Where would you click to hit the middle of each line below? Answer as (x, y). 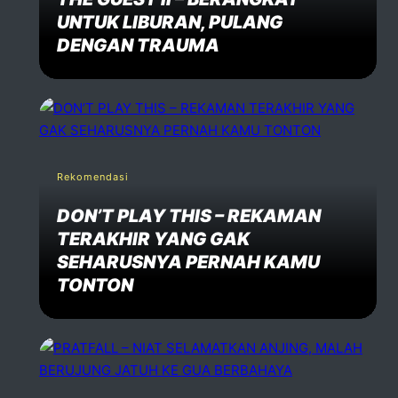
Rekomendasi (93, 176)
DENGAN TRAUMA (138, 45)
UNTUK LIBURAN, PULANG (170, 22)
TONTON (95, 285)
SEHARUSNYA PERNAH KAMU (188, 262)
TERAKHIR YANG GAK (153, 239)
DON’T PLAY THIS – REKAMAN (189, 215)
